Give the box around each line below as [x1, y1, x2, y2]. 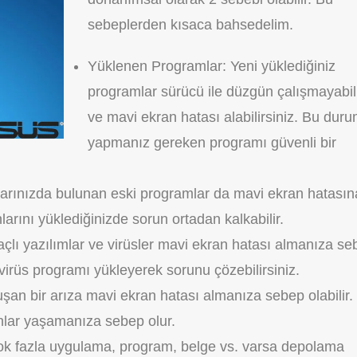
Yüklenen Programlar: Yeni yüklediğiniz [88, 58, 335, 74]
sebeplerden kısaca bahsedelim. [88, 17, 293, 33]
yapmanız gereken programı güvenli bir [88, 135, 336, 151]
